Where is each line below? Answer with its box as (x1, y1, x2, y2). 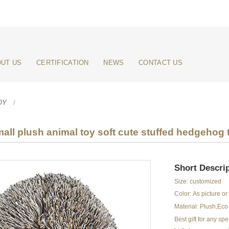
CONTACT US (139, 59, 182, 66)
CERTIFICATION (36, 59, 89, 66)
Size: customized (174, 177, 221, 185)
